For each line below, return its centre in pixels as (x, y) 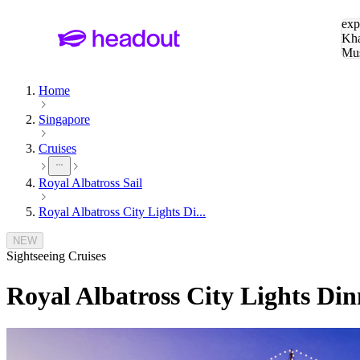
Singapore (64, 120)
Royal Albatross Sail (90, 183)
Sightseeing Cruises (56, 256)
